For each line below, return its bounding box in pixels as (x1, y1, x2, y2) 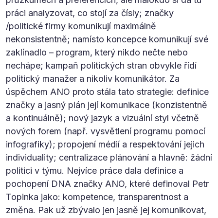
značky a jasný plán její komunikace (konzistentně (6, 99, 207, 110)
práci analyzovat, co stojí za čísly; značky (6, 7, 174, 18)
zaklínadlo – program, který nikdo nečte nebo (6, 47, 188, 57)
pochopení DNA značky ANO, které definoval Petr (6, 178, 209, 189)
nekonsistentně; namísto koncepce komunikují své (6, 34, 208, 44)
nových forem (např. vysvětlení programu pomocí (6, 126, 205, 136)
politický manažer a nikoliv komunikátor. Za (6, 73, 180, 84)
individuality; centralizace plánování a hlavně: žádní (6, 152, 212, 163)
